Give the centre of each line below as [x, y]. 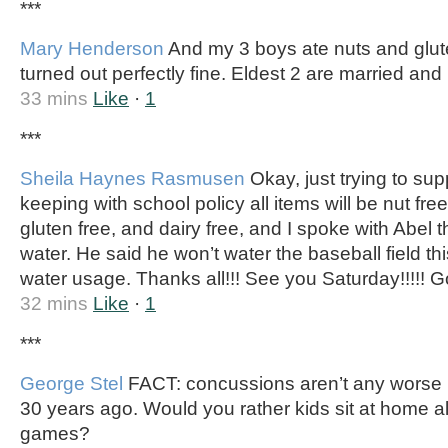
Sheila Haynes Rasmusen [132, 178]
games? [55, 433]
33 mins [54, 98]
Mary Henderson [92, 48]
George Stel [71, 383]
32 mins [54, 303]
